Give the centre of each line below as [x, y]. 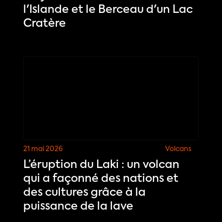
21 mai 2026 [43, 149]
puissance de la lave [79, 207]
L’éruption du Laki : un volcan [102, 165]
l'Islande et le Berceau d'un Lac [108, 10]
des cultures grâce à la [85, 193]
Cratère [45, 24]
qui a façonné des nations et [101, 179]
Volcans [178, 149]
